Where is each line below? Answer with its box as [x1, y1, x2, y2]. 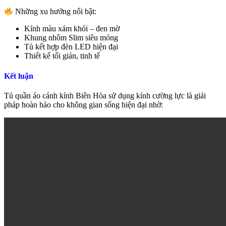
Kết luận [4, 71, 33, 80]
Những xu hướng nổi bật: [13, 7, 97, 16]
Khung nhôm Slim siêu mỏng [24, 33, 118, 42]
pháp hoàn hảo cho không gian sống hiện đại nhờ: [4, 100, 163, 109]
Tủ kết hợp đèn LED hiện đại [24, 42, 118, 51]
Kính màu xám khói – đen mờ [24, 24, 120, 33]
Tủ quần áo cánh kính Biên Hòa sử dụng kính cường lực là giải [4, 91, 206, 100]
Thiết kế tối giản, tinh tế [24, 51, 100, 61]
